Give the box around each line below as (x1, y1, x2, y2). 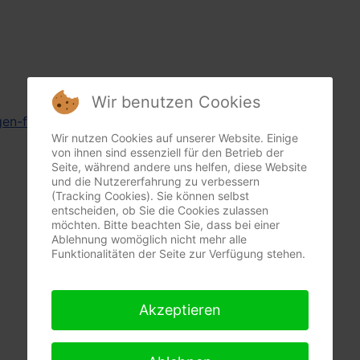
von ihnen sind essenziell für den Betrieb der (51, 145, 284, 159)
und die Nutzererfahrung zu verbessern (51, 174, 260, 188)
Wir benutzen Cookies (92, 92, 260, 112)
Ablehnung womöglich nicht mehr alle (51, 232, 247, 246)
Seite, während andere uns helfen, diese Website (51, 160, 307, 174)
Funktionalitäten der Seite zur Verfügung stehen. (51, 247, 305, 260)
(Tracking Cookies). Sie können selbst (51, 189, 249, 202)
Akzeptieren (139, 301, 221, 318)
